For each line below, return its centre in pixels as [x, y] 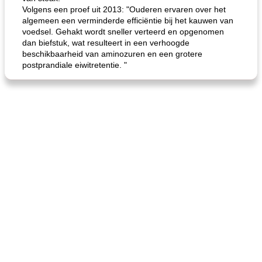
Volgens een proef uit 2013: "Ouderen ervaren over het [124, 9]
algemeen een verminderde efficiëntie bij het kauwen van [128, 20]
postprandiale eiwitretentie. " [75, 65]
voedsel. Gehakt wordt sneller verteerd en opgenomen [123, 32]
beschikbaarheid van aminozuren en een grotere [112, 54]
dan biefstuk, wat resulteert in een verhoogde [106, 43]
